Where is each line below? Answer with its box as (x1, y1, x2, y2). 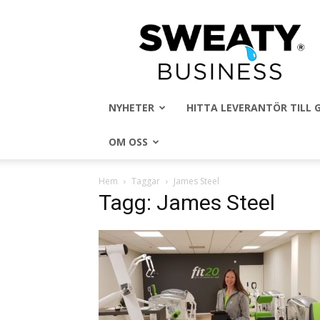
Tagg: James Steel (99, 190, 275, 215)
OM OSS (109, 135, 148, 149)
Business (219, 35, 261, 49)
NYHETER (109, 101, 154, 114)
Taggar (131, 175, 160, 187)
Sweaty (219, 20, 253, 34)
